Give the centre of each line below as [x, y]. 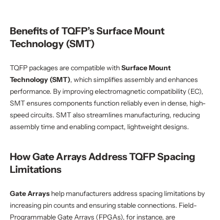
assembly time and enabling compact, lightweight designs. [99, 127]
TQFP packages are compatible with [66, 68]
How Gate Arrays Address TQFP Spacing [103, 157]
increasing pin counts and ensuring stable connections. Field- [103, 205]
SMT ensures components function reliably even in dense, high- [108, 103]
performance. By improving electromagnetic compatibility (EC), [107, 91]
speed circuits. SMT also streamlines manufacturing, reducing [105, 115]
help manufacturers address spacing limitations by [127, 193]
